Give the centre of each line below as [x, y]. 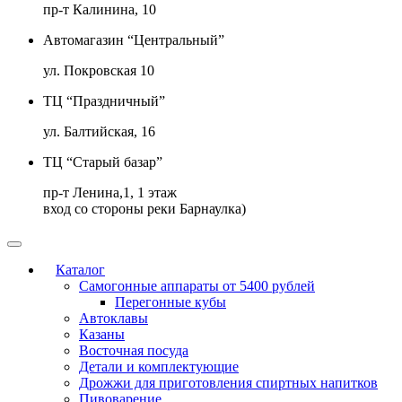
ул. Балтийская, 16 [99, 131]
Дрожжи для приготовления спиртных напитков [228, 382]
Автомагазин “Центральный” [134, 39]
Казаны [102, 334]
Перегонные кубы [170, 301]
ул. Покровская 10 [99, 70]
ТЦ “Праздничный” [104, 100]
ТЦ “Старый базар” [103, 162]
